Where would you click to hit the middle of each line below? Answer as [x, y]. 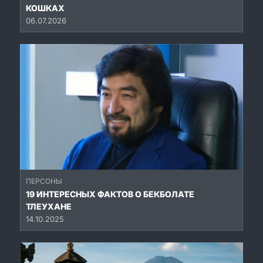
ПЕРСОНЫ [44, 181]
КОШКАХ [45, 8]
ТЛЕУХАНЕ [49, 207]
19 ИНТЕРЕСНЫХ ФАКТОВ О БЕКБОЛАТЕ [110, 194]
